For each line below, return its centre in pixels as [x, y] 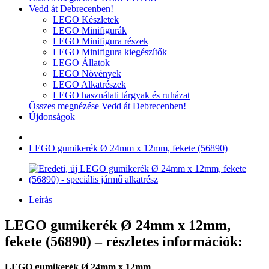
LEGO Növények [87, 74]
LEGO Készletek [86, 20]
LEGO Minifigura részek [101, 41]
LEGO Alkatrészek [89, 84]
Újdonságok [52, 117]
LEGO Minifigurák [90, 30]
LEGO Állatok [81, 63]
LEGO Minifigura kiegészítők [110, 52]
